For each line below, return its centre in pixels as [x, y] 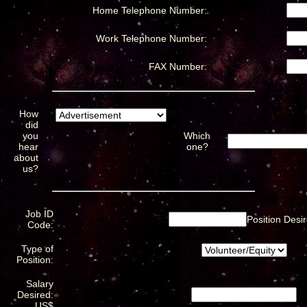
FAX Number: [178, 66]
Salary [40, 283]
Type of [37, 248]
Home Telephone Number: [150, 10]
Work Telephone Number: [151, 38]
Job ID [39, 213]
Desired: [35, 294]
